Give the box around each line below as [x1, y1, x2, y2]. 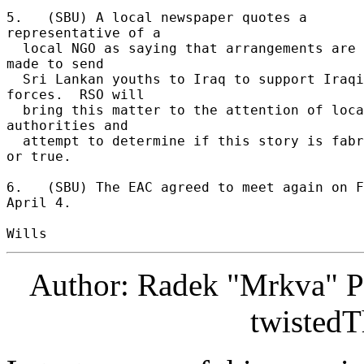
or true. [6, 148, 80, 164]
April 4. [6, 194, 80, 210]
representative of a [6, 24, 169, 41]
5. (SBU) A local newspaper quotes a [6, 9, 307, 25]
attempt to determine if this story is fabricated [6, 132, 23, 149]
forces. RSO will [6, 86, 153, 102]
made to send [6, 55, 112, 71]
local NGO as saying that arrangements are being [6, 40, 23, 56]
